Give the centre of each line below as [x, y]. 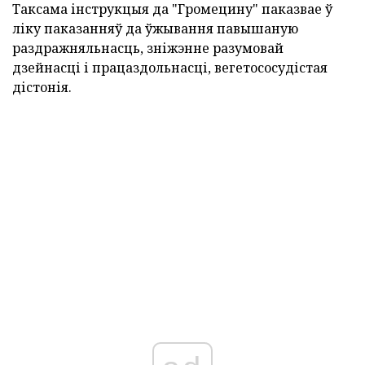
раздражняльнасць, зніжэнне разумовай [148, 48]
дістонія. [42, 88]
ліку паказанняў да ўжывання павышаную [155, 29]
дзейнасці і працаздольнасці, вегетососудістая [170, 68]
